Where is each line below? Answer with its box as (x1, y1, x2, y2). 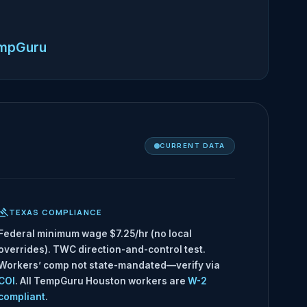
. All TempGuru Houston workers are (15, 275, 188, 287)
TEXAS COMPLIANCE (9, 207, 102, 218)
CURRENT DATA (160, 142, 225, 150)
